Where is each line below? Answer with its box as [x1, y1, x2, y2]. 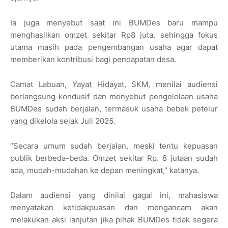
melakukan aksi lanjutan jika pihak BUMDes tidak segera [10, 215, 218, 225]
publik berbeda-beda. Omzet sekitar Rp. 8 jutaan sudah [10, 153, 218, 163]
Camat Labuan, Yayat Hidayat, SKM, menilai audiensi [10, 79, 218, 90]
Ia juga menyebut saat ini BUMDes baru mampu [10, 18, 218, 28]
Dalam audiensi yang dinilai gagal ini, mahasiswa [10, 190, 218, 201]
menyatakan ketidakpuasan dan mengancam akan [10, 203, 218, 213]
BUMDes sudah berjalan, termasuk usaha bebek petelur [10, 104, 218, 114]
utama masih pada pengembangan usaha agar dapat [10, 42, 218, 52]
